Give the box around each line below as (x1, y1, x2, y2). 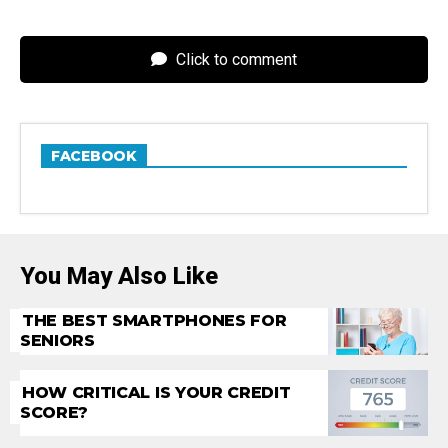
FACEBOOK (51, 146, 137, 165)
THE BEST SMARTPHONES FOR (22, 311, 287, 331)
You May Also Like (20, 261, 218, 290)
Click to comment (172, 49, 297, 69)
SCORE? (20, 402, 89, 422)
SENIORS (20, 331, 95, 351)
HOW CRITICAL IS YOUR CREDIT (22, 382, 291, 402)
